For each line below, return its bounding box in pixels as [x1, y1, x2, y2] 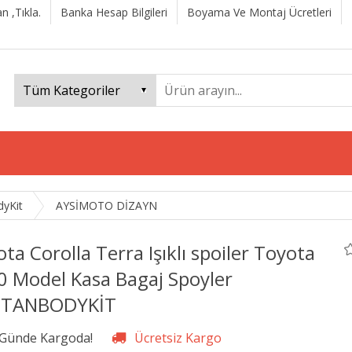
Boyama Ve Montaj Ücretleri [187, 5, 332, 20]
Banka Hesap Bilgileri [60, 5, 167, 20]
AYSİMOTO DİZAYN [56, 198, 157, 213]
